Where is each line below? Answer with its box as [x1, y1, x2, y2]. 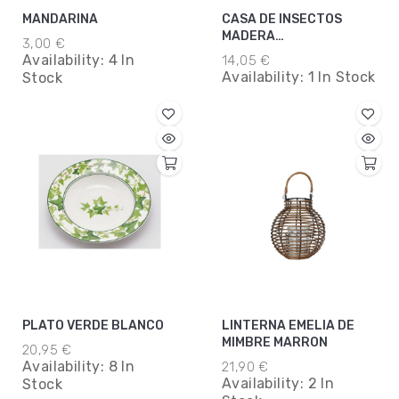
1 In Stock [307, 69, 376, 86]
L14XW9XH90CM [222, 45, 322, 61]
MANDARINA [22, 12, 98, 28]
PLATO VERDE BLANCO [22, 318, 164, 334]
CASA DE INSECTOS [222, 12, 342, 28]
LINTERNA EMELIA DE [222, 318, 354, 334]
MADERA [222, 28, 275, 45]
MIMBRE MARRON [222, 335, 328, 351]
